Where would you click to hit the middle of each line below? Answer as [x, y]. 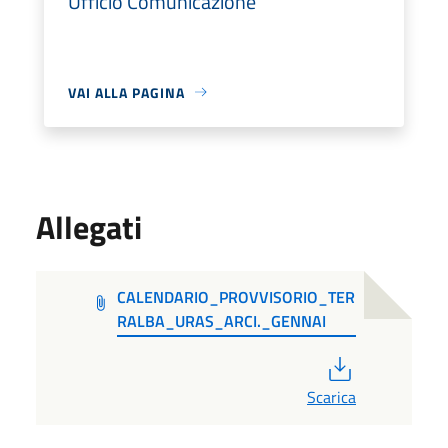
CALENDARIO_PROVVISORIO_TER [236, 296]
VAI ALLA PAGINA [126, 92]
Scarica [331, 396]
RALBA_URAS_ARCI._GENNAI [222, 320]
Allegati [89, 226]
